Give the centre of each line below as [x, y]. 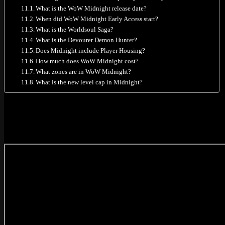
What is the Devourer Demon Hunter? [87, 40]
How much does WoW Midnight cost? [87, 61]
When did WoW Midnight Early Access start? [97, 19]
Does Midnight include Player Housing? [91, 50]
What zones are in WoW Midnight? [84, 71]
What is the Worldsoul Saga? [75, 29]
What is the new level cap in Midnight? [89, 82]
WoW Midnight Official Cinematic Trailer [114, 109]
